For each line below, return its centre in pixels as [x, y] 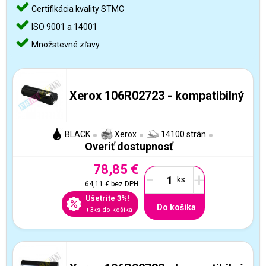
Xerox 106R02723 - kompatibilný [157, 95]
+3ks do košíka [109, 210]
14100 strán [183, 134]
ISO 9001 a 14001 [64, 27]
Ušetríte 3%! [107, 198]
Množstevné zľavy [65, 45]
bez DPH [123, 184]
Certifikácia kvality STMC [77, 9]
